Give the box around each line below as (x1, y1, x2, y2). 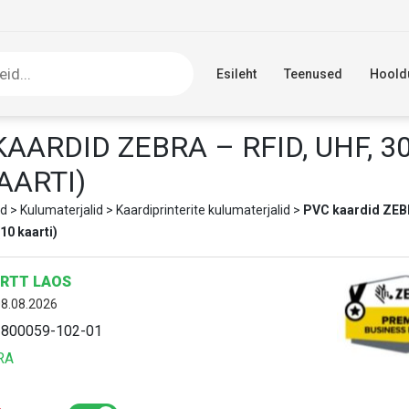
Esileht (216, 67, 257, 81)
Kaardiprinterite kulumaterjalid (115, 203, 290, 217)
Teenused (284, 67, 343, 81)
